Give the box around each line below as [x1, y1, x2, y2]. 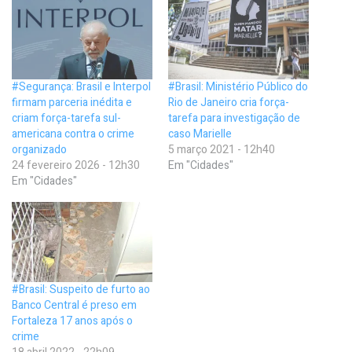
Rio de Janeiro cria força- [168, 94, 289, 112]
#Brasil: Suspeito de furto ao [12, 281, 150, 299]
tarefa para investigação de [168, 110, 300, 127]
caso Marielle [168, 126, 232, 143]
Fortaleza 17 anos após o [12, 313, 133, 330]
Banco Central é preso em [12, 297, 137, 314]
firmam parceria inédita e [12, 94, 132, 112]
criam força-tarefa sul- [12, 110, 121, 127]
